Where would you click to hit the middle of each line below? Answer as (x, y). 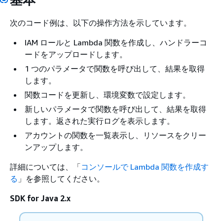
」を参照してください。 (61, 179)
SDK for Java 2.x (40, 198)
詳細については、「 (45, 167)
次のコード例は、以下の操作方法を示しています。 (101, 23)
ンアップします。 (56, 147)
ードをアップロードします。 (76, 54)
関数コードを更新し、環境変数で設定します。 (108, 95)
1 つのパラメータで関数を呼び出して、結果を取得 (115, 69)
